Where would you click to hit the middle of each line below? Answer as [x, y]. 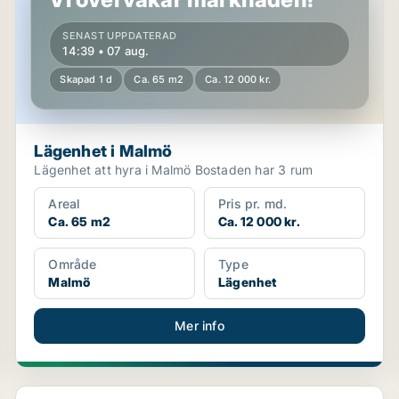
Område [73, 264]
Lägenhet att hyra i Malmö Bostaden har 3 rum [254, 170]
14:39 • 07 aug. [106, 51]
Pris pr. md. [252, 204]
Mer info [199, 326]
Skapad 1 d [86, 79]
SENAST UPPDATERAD [120, 36]
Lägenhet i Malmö [103, 151]
